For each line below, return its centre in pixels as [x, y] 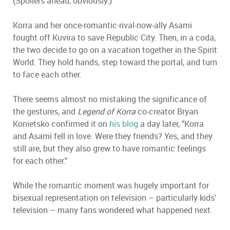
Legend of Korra [107, 111]
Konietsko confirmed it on [61, 124]
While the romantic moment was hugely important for [111, 185]
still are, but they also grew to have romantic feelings [109, 148]
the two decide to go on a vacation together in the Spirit [115, 50]
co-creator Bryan [167, 111]
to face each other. [47, 74]
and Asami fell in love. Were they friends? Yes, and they [113, 136]
